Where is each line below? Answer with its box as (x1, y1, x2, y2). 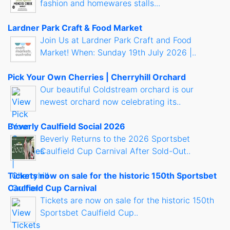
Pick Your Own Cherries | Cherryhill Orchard (8, 71, 186, 82)
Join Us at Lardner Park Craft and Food (40, 34, 191, 45)
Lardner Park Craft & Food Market (8, 22, 142, 33)
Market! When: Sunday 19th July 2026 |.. (40, 47, 196, 57)
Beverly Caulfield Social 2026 (8, 121, 125, 131)
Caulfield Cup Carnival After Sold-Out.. (40, 145, 190, 156)
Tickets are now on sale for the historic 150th (40, 195, 214, 205)
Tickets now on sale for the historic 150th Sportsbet (8, 170, 217, 181)
